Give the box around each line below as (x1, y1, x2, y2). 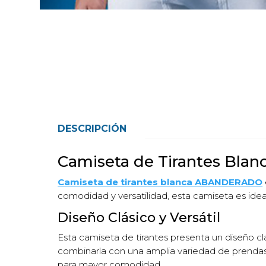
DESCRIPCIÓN (58, 122, 127, 134)
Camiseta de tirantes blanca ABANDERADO (58, 176, 263, 188)
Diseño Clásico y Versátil (58, 209, 221, 226)
